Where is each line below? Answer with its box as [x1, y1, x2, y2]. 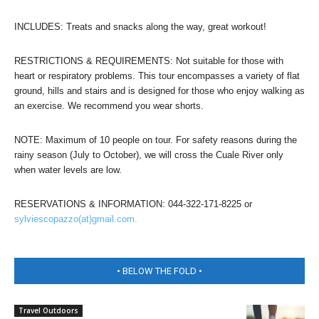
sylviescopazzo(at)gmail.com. [14, 213, 137, 224]
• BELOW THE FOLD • [117, 265, 202, 276]
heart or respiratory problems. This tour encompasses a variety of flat [14, 70, 300, 81]
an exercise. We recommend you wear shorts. [14, 100, 204, 111]
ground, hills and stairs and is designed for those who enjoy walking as [14, 85, 305, 96]
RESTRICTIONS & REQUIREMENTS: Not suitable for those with [14, 55, 283, 66]
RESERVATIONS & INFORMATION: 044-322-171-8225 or [14, 198, 252, 209]
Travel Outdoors [19, 305, 78, 315]
